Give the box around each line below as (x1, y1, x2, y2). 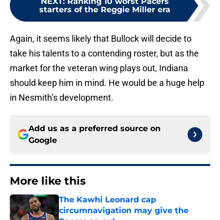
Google (28, 136, 57, 145)
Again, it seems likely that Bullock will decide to (10, 33, 192, 44)
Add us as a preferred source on (28, 124, 161, 134)
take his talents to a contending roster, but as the (10, 48, 199, 59)
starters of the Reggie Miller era (39, 5, 170, 15)
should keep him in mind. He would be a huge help (10, 78, 204, 88)
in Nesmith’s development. (10, 92, 113, 103)
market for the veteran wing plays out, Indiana (10, 63, 188, 74)
